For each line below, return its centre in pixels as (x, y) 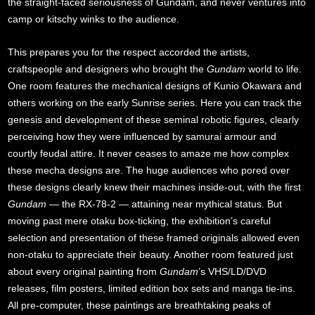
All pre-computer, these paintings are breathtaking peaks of (140, 305)
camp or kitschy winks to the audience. (94, 19)
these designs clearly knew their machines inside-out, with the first (155, 187)
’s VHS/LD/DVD (233, 271)
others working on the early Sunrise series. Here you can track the (155, 102)
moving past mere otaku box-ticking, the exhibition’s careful (140, 220)
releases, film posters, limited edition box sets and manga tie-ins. (152, 288)
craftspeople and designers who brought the (108, 69)
